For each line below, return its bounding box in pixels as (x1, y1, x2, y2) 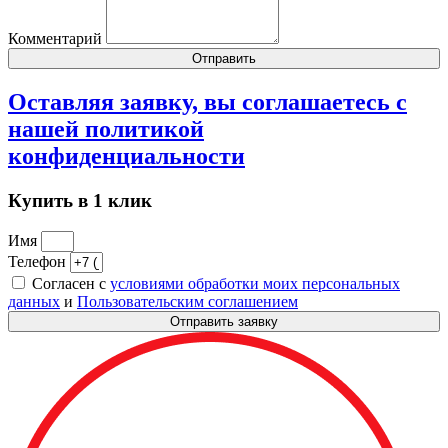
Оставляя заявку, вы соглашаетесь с (8, 88, 407, 115)
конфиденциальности (8, 142, 245, 169)
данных (8, 292, 60, 310)
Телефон (8, 252, 70, 270)
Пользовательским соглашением (77, 292, 298, 310)
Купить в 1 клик (8, 189, 152, 211)
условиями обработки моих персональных (110, 274, 400, 292)
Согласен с (32, 274, 110, 292)
